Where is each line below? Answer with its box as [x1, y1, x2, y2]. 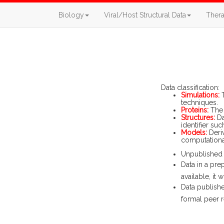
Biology [58, 11, 84, 19]
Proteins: [181, 106, 208, 114]
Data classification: [161, 83, 219, 91]
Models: [181, 128, 207, 136]
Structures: [181, 113, 215, 121]
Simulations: [181, 91, 219, 99]
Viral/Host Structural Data [104, 11, 186, 19]
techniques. [181, 98, 218, 106]
